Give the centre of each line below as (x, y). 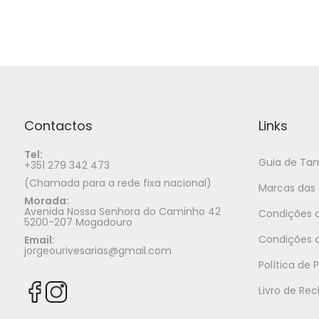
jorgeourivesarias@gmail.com (98, 250)
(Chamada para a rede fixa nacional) (118, 183)
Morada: (47, 200)
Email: (40, 240)
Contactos (58, 125)
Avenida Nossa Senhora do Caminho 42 (122, 211)
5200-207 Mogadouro (78, 222)
